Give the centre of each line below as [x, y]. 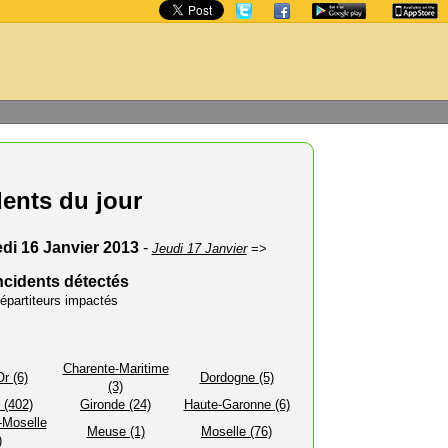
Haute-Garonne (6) [236, 404]
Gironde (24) [115, 404]
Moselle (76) [236, 431]
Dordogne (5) [236, 377]
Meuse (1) [115, 431]
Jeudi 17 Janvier [199, 248]
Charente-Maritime [115, 368]
